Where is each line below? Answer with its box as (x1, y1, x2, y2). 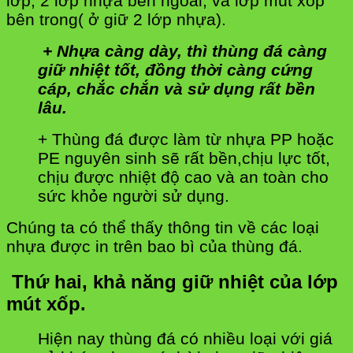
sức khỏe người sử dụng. (38, 186, 229, 205)
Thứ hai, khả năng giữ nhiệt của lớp (12, 270, 338, 292)
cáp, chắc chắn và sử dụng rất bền (38, 79, 315, 98)
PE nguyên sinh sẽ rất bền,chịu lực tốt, (38, 148, 330, 167)
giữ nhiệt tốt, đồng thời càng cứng (38, 60, 313, 79)
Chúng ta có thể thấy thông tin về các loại (6, 217, 319, 236)
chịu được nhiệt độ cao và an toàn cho (38, 167, 329, 186)
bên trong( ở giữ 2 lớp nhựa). (6, 9, 226, 28)
